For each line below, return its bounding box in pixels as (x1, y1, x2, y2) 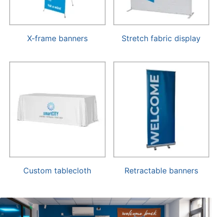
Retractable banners (124, 166, 198, 176)
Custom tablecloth (23, 166, 92, 176)
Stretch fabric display (122, 33, 201, 43)
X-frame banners (27, 33, 88, 43)
